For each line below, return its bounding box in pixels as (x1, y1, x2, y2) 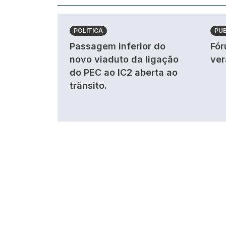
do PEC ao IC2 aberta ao (70, 67, 178, 78)
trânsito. (70, 80, 107, 91)
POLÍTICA (74, 26, 103, 34)
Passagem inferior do (70, 40, 165, 51)
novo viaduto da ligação (70, 53, 179, 65)
